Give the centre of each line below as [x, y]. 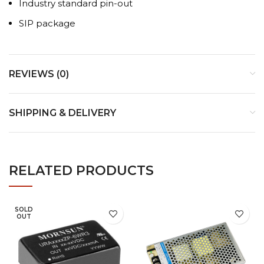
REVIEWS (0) [39, 74]
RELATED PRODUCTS [81, 171]
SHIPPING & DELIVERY [62, 113]
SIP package [47, 24]
